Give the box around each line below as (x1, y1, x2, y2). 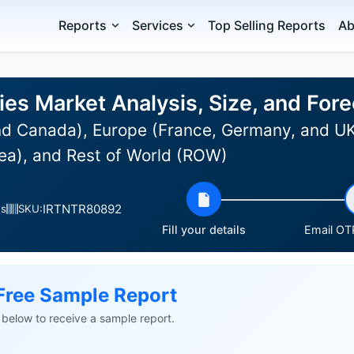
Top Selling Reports (208, 17, 326, 33)
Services (131, 17, 183, 33)
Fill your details (162, 223, 246, 236)
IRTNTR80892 (43, 201, 122, 217)
